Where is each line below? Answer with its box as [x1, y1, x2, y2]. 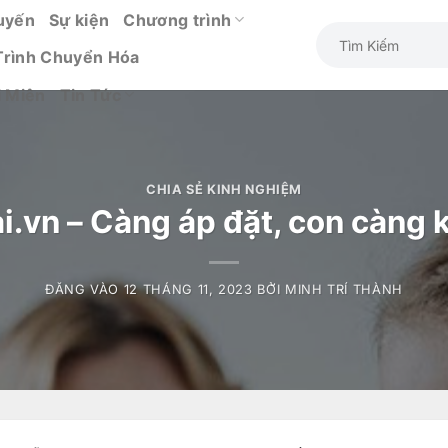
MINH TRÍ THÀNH [284, 282, 403, 298]
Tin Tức [59, 84, 121, 105]
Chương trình [123, 9, 232, 30]
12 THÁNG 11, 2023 [123, 282, 253, 298]
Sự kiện [49, 9, 110, 30]
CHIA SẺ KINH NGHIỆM [145, 181, 303, 197]
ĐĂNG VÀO [44, 282, 124, 298]
